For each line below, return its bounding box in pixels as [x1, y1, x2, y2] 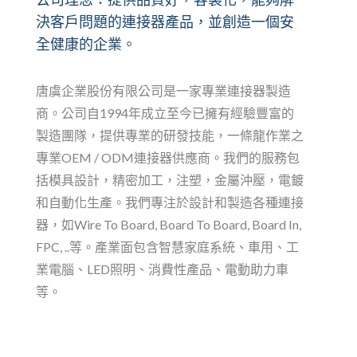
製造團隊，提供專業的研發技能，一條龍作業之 [36, 127, 304, 143]
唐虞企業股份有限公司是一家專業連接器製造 [36, 83, 291, 99]
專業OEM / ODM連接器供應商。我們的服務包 [36, 150, 300, 166]
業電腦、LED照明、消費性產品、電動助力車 [36, 261, 288, 277]
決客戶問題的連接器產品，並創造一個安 [36, 12, 294, 33]
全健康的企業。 [36, 34, 136, 55]
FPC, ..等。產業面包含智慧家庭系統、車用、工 [36, 239, 299, 255]
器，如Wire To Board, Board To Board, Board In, [36, 217, 301, 233]
